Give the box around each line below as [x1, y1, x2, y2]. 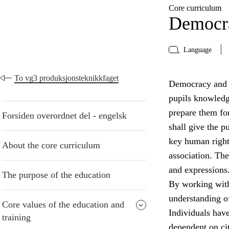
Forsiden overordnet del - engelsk [2, 110, 127, 121]
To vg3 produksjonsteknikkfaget [14, 74, 119, 83]
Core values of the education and [2, 199, 124, 210]
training [2, 212, 31, 223]
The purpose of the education [2, 170, 110, 180]
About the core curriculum [2, 140, 100, 151]
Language [183, 45, 212, 54]
